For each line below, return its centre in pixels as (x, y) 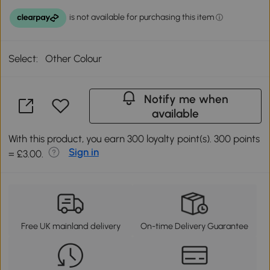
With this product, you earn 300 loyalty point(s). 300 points (134, 138)
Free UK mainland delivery (71, 226)
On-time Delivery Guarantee (195, 226)
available (175, 113)
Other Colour (74, 58)
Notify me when (187, 99)
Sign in (83, 152)
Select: (24, 58)
